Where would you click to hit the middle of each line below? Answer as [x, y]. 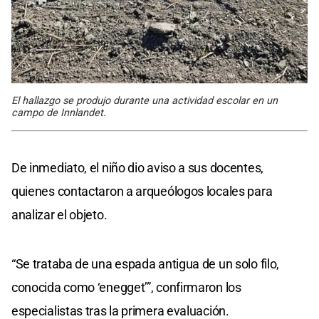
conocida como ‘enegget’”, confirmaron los [126, 288]
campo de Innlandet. [59, 113]
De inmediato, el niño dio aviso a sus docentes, [137, 168]
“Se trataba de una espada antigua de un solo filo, [146, 264]
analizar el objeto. [59, 215]
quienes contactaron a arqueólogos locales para [142, 192]
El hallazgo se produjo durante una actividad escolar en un [145, 101]
